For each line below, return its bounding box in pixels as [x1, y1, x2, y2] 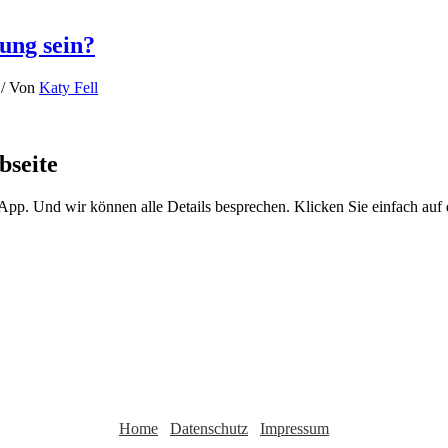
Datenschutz [170, 419, 248, 437]
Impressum [260, 419, 329, 437]
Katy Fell [39, 78, 98, 96]
